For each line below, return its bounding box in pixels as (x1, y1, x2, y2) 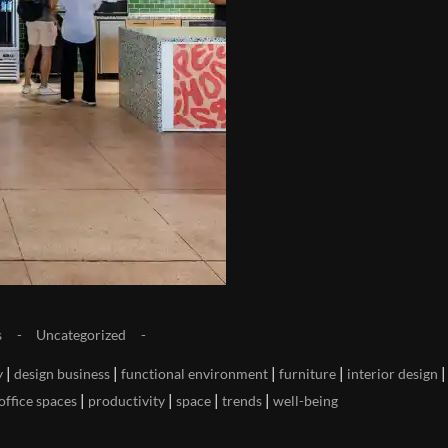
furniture (279, 365, 336, 382)
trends (222, 392, 262, 409)
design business (14, 365, 110, 382)
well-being (273, 392, 338, 409)
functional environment (121, 365, 268, 382)
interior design (347, 365, 438, 382)
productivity (88, 392, 165, 409)
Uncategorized (36, 326, 126, 343)
